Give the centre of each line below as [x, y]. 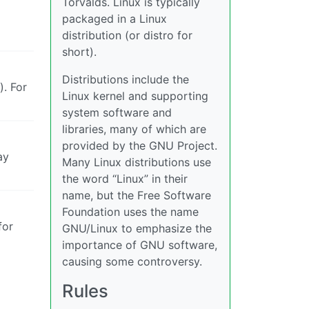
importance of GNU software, [140, 245]
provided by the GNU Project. [140, 146]
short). [79, 52]
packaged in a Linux [114, 19]
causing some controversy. [132, 261]
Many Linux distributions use [137, 162]
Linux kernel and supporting [135, 96]
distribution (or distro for [127, 35]
